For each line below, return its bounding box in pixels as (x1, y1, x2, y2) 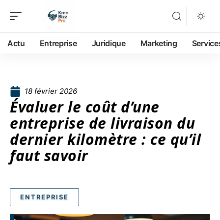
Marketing (140, 38, 177, 48)
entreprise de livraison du (10, 113, 195, 133)
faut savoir (10, 145, 88, 165)
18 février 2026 (25, 86, 77, 96)
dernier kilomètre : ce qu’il (10, 129, 201, 149)
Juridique (91, 38, 126, 48)
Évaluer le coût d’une (10, 97, 160, 117)
